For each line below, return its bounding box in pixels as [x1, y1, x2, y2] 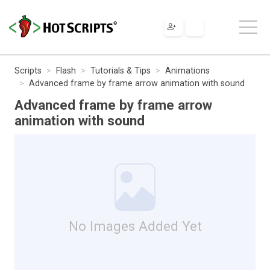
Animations [165, 65, 210, 76]
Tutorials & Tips [90, 65, 151, 76]
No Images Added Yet [68, 218, 202, 234]
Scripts [14, 65, 42, 76]
